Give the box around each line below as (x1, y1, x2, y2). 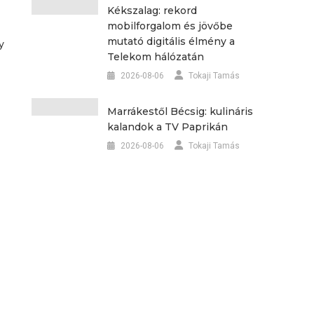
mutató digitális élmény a (107, 34, 235, 48)
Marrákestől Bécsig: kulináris (107, 104, 253, 118)
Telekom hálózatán (107, 50, 204, 63)
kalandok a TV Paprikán (107, 120, 228, 133)
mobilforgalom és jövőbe (107, 19, 233, 32)
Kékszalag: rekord (107, 4, 197, 17)
